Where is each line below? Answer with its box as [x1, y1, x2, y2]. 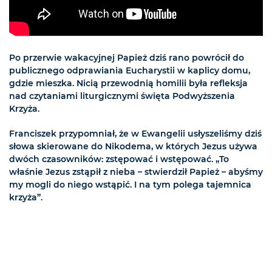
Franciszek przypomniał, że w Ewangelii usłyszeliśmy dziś [9, 128, 262, 140]
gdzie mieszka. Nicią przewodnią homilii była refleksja [9, 78, 248, 89]
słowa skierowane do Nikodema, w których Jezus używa [9, 141, 257, 152]
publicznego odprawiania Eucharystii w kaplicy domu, [9, 65, 250, 76]
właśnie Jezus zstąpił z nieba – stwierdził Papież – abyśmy [9, 166, 263, 178]
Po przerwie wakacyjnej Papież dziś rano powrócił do [9, 52, 244, 64]
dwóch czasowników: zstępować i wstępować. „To [9, 154, 229, 165]
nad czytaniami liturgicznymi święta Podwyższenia [9, 90, 235, 102]
